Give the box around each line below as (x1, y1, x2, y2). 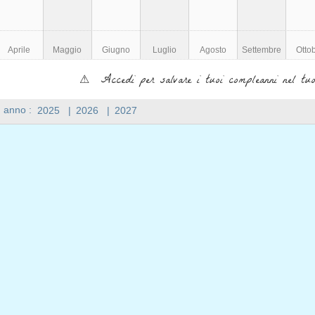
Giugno (101, 45, 130, 55)
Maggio (53, 45, 82, 55)
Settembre (242, 45, 282, 55)
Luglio (153, 45, 177, 55)
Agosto (200, 45, 227, 55)
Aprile (7, 45, 30, 55)
